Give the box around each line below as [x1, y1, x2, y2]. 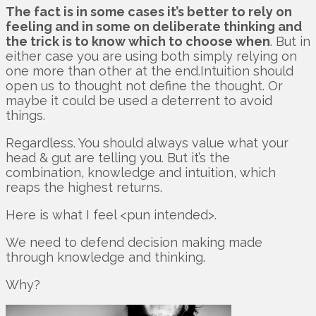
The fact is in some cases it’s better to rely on [6, 4, 292, 20]
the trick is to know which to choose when [6, 34, 270, 49]
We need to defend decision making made [6, 235, 262, 250]
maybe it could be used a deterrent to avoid [6, 93, 272, 109]
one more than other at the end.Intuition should [6, 63, 293, 79]
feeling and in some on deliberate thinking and [6, 19, 302, 35]
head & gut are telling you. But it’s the [6, 150, 230, 166]
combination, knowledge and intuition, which [6, 165, 276, 181]
